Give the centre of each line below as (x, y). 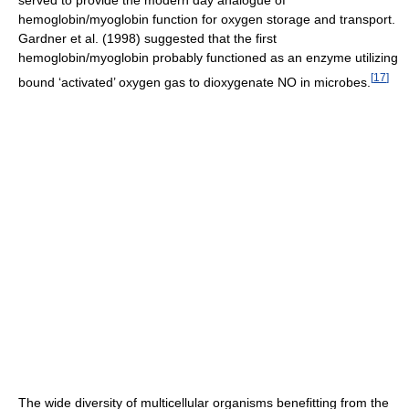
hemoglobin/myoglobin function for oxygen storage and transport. (207, 19)
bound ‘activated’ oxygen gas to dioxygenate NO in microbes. (194, 82)
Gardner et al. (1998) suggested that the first (147, 38)
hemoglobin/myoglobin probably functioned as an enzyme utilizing (208, 57)
